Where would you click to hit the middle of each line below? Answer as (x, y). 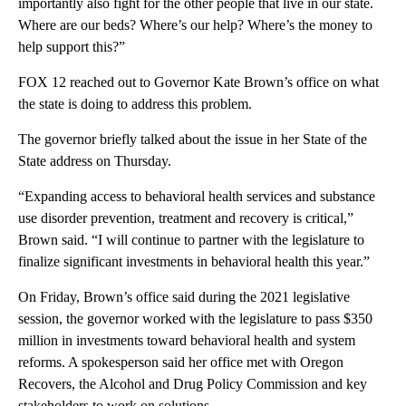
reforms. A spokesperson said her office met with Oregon (181, 362)
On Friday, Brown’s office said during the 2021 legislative (184, 296)
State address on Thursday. (95, 160)
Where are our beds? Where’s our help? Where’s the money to (195, 24)
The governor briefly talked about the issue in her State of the (193, 139)
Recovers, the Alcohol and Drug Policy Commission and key (193, 383)
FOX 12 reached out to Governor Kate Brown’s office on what (198, 82)
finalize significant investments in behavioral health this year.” (194, 261)
